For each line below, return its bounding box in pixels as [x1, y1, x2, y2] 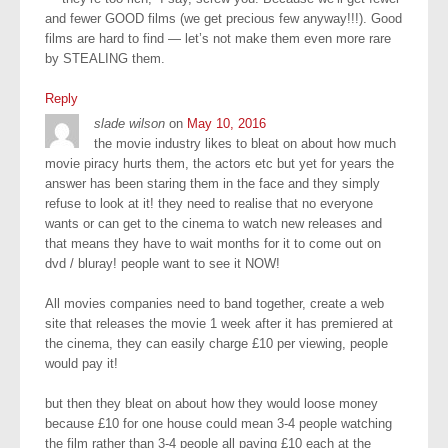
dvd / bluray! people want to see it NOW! [45, 255, 280, 271]
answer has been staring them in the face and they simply [45, 175, 380, 191]
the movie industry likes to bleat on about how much [94, 135, 396, 151]
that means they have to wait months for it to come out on [45, 235, 381, 251]
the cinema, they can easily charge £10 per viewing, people [45, 335, 388, 351]
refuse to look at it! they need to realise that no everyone [45, 195, 373, 211]
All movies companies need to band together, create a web [45, 295, 384, 311]
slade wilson [94, 115, 165, 131]
